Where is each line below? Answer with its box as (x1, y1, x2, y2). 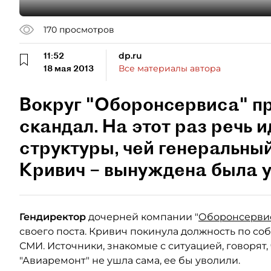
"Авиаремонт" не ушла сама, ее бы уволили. (19, 255, 240, 266)
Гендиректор (19, 211, 86, 223)
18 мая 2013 (44, 63, 94, 74)
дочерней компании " (86, 211, 198, 223)
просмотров (59, 24, 114, 35)
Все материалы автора (119, 63, 221, 74)
